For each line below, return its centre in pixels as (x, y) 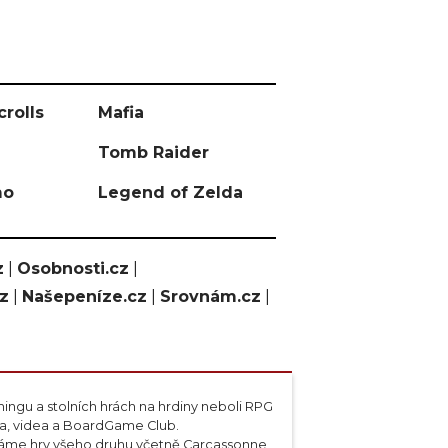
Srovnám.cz (210, 296)
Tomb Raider (154, 152)
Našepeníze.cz (84, 296)
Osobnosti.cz (73, 268)
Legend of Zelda (171, 192)
